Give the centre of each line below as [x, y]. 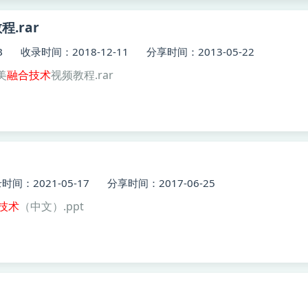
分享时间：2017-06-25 [161, 183]
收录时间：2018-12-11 [75, 52]
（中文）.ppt [52, 206]
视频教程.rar [82, 75]
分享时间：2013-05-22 [200, 52]
